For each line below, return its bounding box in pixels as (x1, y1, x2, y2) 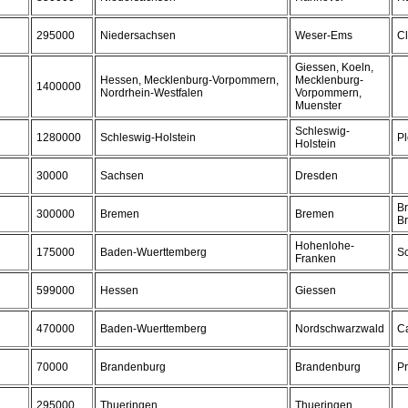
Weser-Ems (295, 29, 352, 42)
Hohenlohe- (295, 240, 354, 252)
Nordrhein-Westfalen (100, 87, 203, 99)
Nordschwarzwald (295, 322, 384, 335)
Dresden (295, 169, 338, 182)
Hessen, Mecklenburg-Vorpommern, (100, 74, 279, 87)
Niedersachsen (100, 29, 176, 42)
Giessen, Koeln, (295, 61, 373, 74)
